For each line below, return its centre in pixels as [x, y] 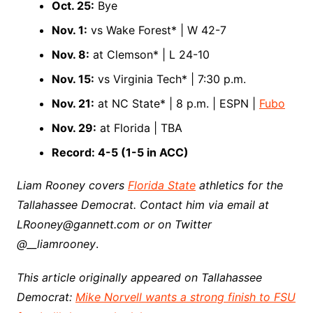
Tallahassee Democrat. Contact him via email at [143, 205]
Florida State [161, 185]
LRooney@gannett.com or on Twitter [114, 224]
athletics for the [239, 185]
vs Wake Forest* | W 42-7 [156, 30]
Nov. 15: [73, 79]
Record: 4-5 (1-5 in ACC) [120, 152]
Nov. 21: [73, 103]
